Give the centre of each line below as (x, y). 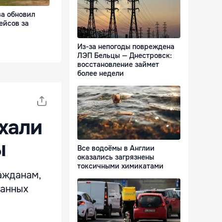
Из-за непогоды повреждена (126, 47)
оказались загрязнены (116, 157)
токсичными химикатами (120, 166)
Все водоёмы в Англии (116, 148)
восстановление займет (118, 65)
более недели (101, 74)
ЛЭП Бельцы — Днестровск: (125, 56)
